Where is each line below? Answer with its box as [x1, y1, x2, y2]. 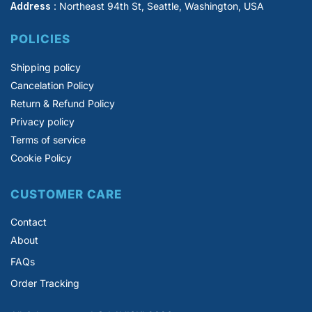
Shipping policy [10, 61, 81, 73]
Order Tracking [10, 277, 79, 290]
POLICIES [10, 32, 70, 47]
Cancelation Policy [10, 79, 94, 91]
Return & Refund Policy [10, 97, 115, 109]
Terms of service [10, 133, 86, 146]
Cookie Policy [10, 151, 72, 164]
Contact [10, 216, 47, 228]
